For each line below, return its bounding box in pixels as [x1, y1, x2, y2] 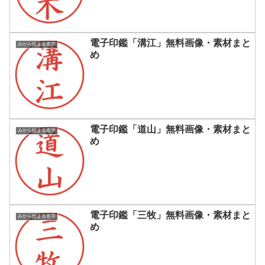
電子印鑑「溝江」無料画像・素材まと [90, 38, 251, 49]
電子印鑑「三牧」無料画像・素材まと [90, 210, 251, 221]
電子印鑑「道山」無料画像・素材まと [90, 124, 251, 134]
